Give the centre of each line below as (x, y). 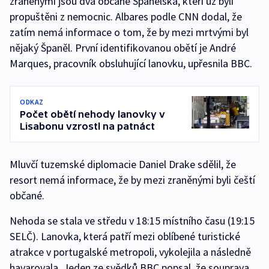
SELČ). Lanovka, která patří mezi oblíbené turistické (125, 236)
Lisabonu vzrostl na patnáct (87, 126)
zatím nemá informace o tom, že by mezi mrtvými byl (129, 32)
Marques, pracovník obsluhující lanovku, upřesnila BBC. (131, 63)
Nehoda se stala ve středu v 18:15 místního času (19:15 (132, 220)
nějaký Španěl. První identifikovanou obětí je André (123, 47)
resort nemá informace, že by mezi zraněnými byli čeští (132, 180)
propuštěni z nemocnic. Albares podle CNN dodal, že (126, 16)
